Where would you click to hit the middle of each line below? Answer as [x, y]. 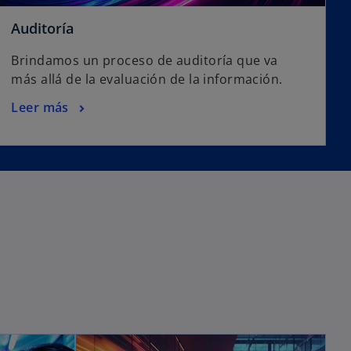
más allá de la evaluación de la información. [147, 79]
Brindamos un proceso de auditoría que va [145, 60]
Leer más [40, 107]
